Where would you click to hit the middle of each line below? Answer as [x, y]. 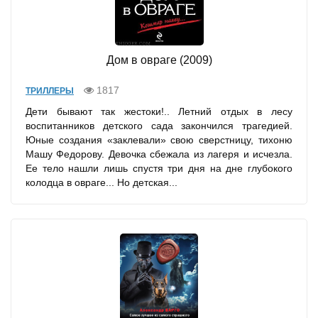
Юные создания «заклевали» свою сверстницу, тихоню [159, 140]
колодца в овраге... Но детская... [102, 183]
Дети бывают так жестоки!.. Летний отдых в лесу [159, 112]
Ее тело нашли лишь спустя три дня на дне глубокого [159, 169]
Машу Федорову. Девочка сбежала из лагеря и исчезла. [159, 154]
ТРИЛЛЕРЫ [50, 91]
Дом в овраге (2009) [159, 60]
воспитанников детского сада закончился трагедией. [159, 126]
